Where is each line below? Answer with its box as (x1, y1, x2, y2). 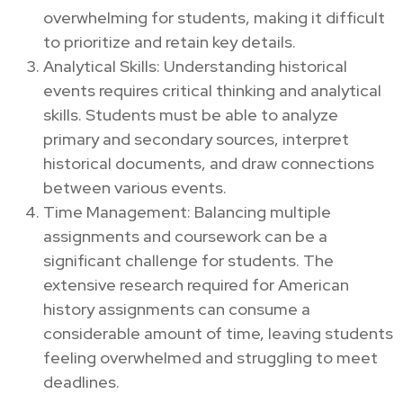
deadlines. (43, 371, 120, 392)
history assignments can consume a (43, 298, 310, 319)
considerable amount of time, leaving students (43, 322, 393, 344)
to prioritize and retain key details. (43, 31, 296, 52)
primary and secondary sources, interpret (43, 128, 349, 149)
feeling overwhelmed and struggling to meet (43, 346, 378, 368)
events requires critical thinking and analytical (43, 79, 381, 101)
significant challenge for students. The (43, 249, 334, 271)
